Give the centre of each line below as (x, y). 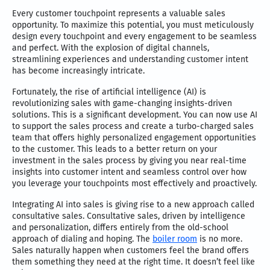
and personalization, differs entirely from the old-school (120, 227)
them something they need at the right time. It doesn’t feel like (133, 262)
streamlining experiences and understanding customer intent (130, 59)
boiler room (175, 239)
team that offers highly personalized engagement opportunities (134, 137)
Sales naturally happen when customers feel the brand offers (130, 250)
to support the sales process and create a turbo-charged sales (133, 126)
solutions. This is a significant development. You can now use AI (135, 115)
